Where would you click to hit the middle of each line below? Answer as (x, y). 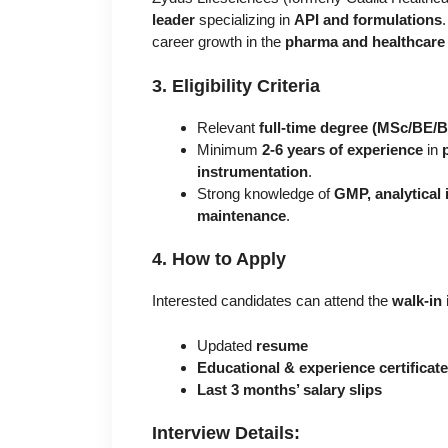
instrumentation (252, 171)
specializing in (244, 20)
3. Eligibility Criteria (236, 85)
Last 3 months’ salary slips (289, 389)
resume (282, 345)
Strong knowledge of (265, 193)
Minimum (229, 149)
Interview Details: (226, 433)
